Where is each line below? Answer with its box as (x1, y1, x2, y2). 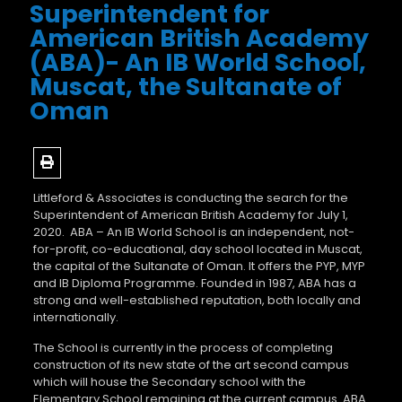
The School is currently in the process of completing (32, 338, 333, 356)
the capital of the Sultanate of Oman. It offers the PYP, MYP (32, 257, 365, 275)
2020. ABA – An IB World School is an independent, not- (32, 223, 354, 240)
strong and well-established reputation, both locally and (32, 291, 361, 309)
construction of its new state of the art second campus (32, 355, 349, 373)
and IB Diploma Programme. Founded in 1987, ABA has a (32, 274, 356, 292)
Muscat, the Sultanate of (30, 69, 342, 103)
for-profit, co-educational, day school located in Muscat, (32, 240, 363, 258)
